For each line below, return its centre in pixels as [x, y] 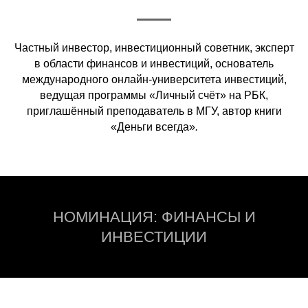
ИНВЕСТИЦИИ [154, 237]
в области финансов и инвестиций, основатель [154, 64]
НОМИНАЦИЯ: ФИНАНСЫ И [154, 217]
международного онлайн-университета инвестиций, [154, 79]
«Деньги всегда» [153, 127]
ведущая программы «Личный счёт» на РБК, [154, 95]
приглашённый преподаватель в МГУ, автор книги [154, 111]
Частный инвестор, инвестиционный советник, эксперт [154, 48]
